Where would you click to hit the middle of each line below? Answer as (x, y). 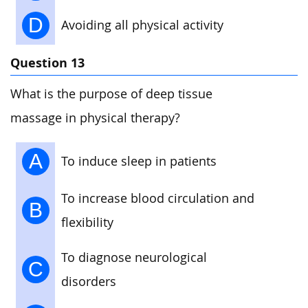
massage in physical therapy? (95, 118)
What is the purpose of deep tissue (111, 94)
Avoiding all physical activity (142, 25)
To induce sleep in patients (139, 161)
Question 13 (47, 63)
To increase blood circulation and (158, 198)
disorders (89, 281)
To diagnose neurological (134, 257)
